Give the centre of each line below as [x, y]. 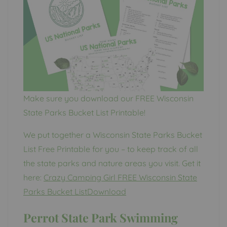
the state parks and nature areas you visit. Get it [112, 163]
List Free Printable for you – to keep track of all [111, 149]
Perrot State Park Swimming [101, 217]
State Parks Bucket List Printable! [84, 112]
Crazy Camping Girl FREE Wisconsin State [120, 177]
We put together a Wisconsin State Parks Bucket [113, 135]
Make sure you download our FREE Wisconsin [108, 98]
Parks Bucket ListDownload [75, 191]
